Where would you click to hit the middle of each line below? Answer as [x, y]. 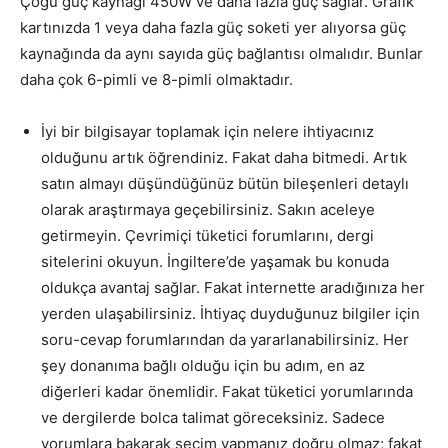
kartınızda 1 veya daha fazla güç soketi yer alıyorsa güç [213, 27]
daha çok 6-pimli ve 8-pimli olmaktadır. [156, 79]
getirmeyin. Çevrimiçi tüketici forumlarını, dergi [207, 235]
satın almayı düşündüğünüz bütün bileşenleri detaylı [225, 183]
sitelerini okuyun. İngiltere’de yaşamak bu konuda [215, 261]
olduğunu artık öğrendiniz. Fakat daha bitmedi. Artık [224, 157]
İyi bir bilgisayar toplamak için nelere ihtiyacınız [207, 131]
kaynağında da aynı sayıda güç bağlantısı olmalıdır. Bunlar [221, 53]
